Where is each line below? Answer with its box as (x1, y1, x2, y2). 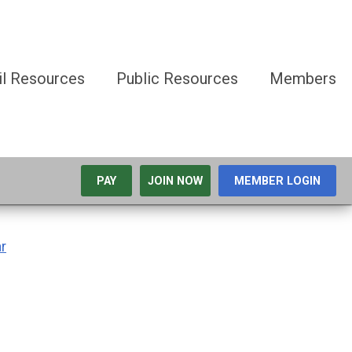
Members (269, 69, 336, 88)
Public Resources (116, 69, 238, 88)
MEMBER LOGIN (234, 174, 321, 188)
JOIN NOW (148, 174, 203, 188)
